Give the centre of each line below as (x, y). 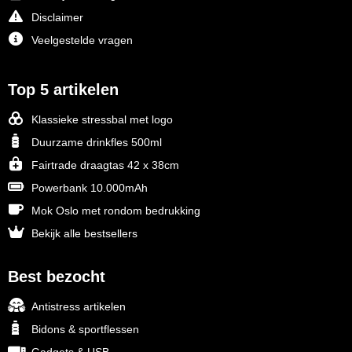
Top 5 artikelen (63, 90)
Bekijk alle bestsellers (84, 234)
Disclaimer (57, 18)
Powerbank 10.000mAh (89, 188)
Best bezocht (56, 277)
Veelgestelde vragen (82, 40)
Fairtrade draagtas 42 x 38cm (105, 165)
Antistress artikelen (78, 307)
